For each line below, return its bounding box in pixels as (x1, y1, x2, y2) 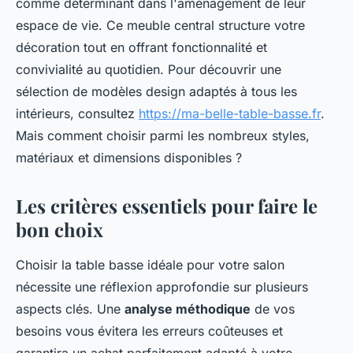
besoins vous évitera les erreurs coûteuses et (16, 323, 283, 340)
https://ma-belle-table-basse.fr (139, 106, 321, 122)
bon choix (16, 217, 103, 243)
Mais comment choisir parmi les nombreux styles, (16, 128, 310, 144)
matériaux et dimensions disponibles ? (16, 150, 242, 166)
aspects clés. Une (16, 301, 124, 318)
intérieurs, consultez (16, 106, 139, 122)
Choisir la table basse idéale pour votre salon (16, 257, 284, 273)
